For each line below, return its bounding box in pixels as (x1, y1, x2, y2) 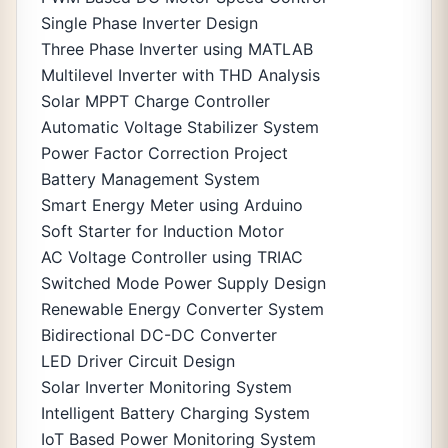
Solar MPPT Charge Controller (41, 91, 270, 111)
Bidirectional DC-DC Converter (41, 325, 277, 345)
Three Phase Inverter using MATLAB (41, 39, 313, 59)
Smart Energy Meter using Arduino (41, 195, 303, 215)
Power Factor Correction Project (41, 143, 288, 163)
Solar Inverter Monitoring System (41, 377, 292, 397)
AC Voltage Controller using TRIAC (41, 247, 303, 267)
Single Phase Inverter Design (41, 13, 258, 33)
